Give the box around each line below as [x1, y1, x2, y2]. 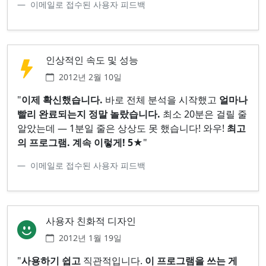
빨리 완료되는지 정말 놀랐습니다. [17, 107, 160, 121]
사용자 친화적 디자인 [46, 214, 136, 227]
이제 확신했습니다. [21, 93, 103, 106]
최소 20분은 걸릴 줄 [160, 107, 247, 121]
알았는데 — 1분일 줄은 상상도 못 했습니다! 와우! [17, 121, 227, 135]
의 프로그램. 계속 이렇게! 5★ [17, 135, 143, 149]
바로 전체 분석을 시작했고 [103, 93, 219, 106]
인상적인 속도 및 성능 [46, 53, 138, 66]
